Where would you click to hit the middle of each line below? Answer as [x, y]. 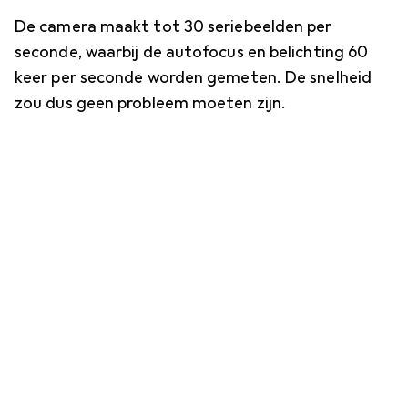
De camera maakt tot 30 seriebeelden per [173, 26]
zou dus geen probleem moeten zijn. [151, 102]
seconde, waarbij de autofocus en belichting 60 [192, 51]
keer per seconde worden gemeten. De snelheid [193, 77]
